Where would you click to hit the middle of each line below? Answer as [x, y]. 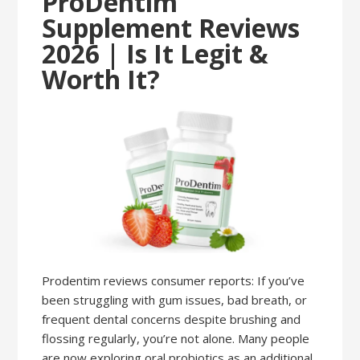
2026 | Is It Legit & [155, 53]
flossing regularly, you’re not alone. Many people [176, 338]
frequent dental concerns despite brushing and [172, 319]
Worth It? [101, 79]
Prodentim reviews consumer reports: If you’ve [174, 280]
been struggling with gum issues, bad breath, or [175, 299]
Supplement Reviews [171, 28]
